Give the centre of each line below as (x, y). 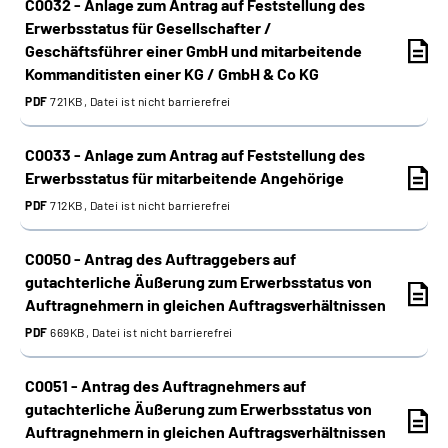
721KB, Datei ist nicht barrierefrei (139, 101)
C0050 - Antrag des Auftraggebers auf (160, 258)
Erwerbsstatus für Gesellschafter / (148, 27)
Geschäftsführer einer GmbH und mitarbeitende (193, 50)
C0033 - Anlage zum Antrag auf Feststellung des (195, 154)
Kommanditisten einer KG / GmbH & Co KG (172, 73)
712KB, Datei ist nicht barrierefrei (139, 205)
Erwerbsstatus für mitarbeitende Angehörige (184, 177)
